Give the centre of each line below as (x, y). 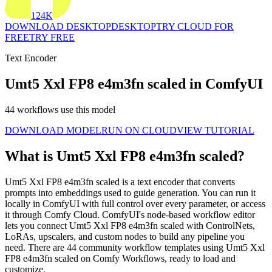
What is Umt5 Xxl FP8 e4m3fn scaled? (125, 156)
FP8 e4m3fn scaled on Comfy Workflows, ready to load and (120, 258)
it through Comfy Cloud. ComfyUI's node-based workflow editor (130, 214)
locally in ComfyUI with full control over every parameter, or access (135, 203)
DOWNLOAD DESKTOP (58, 27)
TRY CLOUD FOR (195, 27)
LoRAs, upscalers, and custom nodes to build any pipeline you (125, 236)
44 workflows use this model (60, 109)
